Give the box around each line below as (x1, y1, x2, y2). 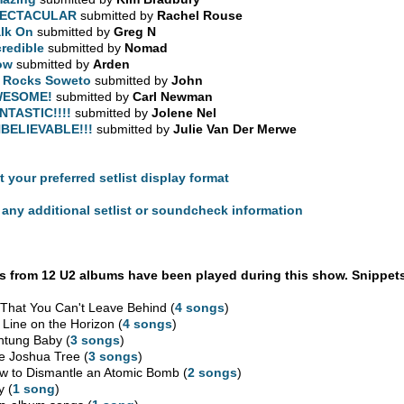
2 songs (188, 364, 238, 380)
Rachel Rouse (157, 7, 243, 23)
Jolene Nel (151, 105, 217, 120)
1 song (13, 381, 56, 396)
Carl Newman (133, 88, 214, 104)
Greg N (114, 23, 157, 39)
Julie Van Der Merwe (173, 121, 298, 136)
